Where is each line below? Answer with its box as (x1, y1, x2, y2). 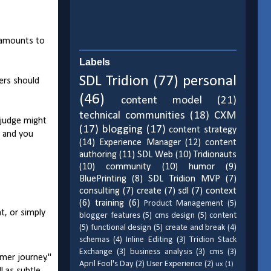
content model (121, 95, 202, 107)
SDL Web (137, 150, 173, 160)
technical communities (79, 110, 185, 122)
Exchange (79, 247, 113, 257)
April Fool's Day (79, 260, 134, 269)
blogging (102, 124, 143, 136)
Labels (79, 57, 110, 68)
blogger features (79, 211, 140, 221)
